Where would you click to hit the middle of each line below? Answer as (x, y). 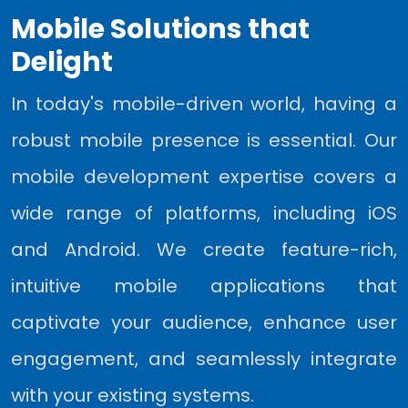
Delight (62, 62)
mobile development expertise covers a (204, 177)
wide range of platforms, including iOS (204, 213)
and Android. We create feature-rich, (204, 250)
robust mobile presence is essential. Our (204, 140)
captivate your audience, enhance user (204, 322)
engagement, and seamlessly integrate (204, 359)
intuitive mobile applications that (204, 286)
